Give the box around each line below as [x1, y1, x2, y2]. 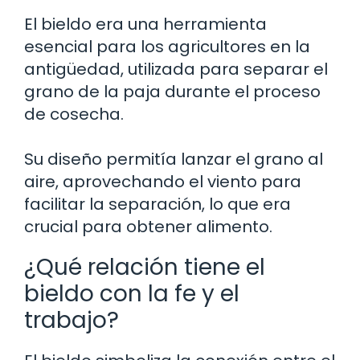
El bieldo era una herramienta [24, 12, 267, 35]
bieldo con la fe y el [24, 277, 239, 309]
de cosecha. [24, 102, 124, 125]
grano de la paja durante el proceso [24, 80, 321, 103]
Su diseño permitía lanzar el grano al [24, 147, 323, 170]
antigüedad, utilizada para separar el [24, 57, 328, 80]
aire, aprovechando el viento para [24, 170, 301, 193]
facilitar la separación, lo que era [24, 192, 291, 215]
